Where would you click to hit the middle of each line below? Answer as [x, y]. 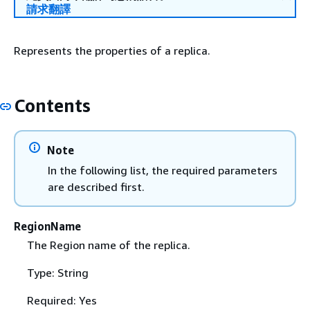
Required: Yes [62, 300]
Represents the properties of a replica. [112, 51]
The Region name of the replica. [108, 245]
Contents [52, 106]
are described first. [96, 186]
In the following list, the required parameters [163, 170]
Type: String [57, 272]
